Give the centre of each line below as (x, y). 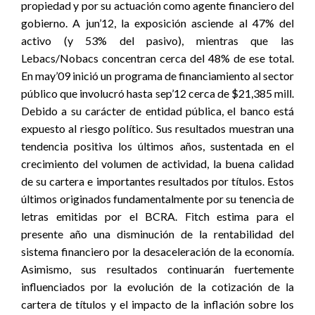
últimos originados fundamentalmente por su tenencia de (157, 199)
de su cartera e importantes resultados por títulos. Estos (157, 181)
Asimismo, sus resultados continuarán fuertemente (157, 269)
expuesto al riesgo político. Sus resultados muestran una (157, 128)
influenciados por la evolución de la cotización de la (157, 287)
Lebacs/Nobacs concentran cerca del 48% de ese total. (157, 58)
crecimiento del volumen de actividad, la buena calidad (157, 163)
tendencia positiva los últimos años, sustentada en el (157, 146)
